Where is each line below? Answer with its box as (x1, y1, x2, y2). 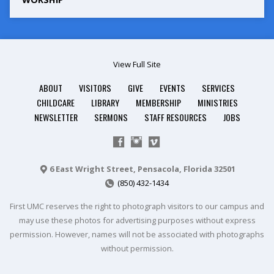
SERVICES (202, 81, 235, 94)
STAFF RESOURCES (144, 111, 207, 124)
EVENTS (160, 81, 185, 94)
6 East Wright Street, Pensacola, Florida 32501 (49, 163, 235, 174)
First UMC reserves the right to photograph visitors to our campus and (10, 201, 264, 212)
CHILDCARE (36, 96, 75, 109)
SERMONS (94, 111, 128, 124)
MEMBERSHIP (135, 96, 181, 109)
